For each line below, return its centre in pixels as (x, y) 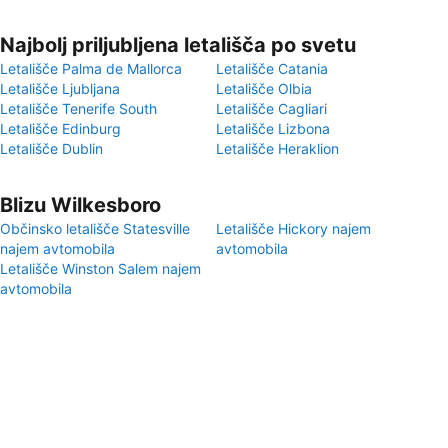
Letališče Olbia (264, 88)
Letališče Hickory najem (293, 228)
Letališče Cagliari (271, 108)
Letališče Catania (272, 68)
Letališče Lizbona (273, 128)
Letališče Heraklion (277, 148)
